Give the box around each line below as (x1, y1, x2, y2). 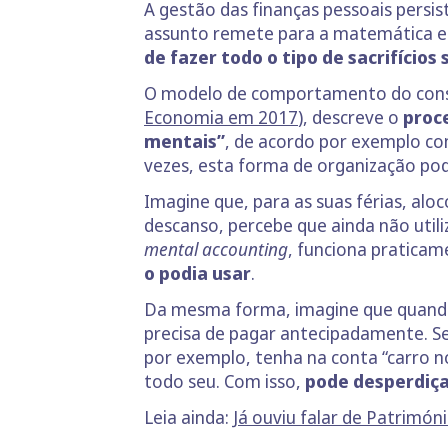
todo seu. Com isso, (144, 369, 305, 393)
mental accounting (144, 237, 288, 261)
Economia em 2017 (144, 105, 298, 129)
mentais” (144, 129, 225, 153)
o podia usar (144, 261, 251, 285)
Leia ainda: (144, 405, 233, 429)
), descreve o (298, 105, 403, 129)
